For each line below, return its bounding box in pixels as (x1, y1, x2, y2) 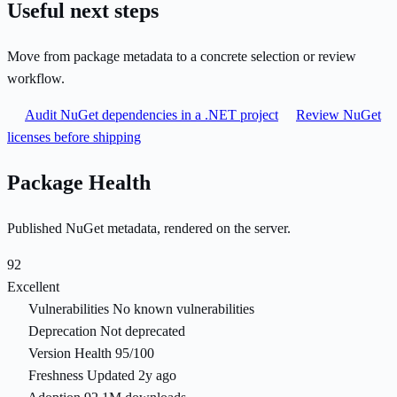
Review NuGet (296, 107, 381, 123)
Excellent (7, 279, 59, 295)
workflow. (7, 71, 65, 87)
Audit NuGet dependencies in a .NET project (25, 107, 278, 123)
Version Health (28, 346, 112, 362)
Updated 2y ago (87, 368, 176, 384)
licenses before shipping (7, 129, 141, 145)
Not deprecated (100, 323, 185, 339)
